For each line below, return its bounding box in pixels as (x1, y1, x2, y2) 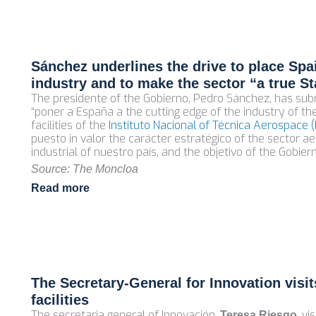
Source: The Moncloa (30, 163, 138, 175)
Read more (30, 182, 90, 194)
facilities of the (30, 118, 109, 133)
